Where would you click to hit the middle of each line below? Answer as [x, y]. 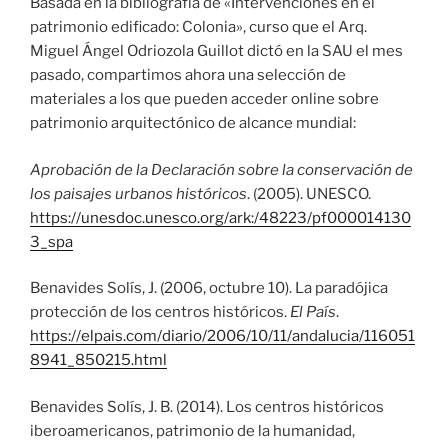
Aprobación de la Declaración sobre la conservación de [221, 169]
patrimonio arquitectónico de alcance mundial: [193, 123]
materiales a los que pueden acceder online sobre [204, 99]
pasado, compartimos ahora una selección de [188, 75]
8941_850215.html [98, 360]
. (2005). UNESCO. [309, 193]
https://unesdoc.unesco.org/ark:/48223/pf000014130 [220, 217]
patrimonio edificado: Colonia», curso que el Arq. [198, 27]
